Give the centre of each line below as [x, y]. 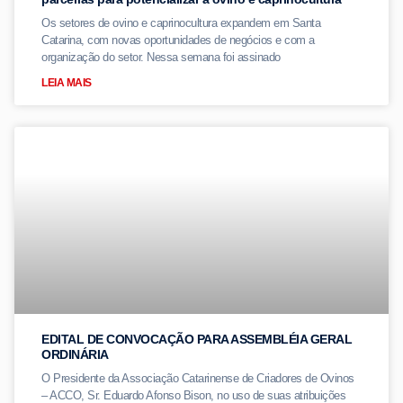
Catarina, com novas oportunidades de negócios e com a [178, 40]
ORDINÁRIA [75, 354]
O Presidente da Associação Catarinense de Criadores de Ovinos [198, 378]
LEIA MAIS [67, 83]
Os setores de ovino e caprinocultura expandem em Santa [181, 23]
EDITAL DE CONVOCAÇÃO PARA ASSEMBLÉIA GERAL [197, 339]
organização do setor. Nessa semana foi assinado [161, 57]
